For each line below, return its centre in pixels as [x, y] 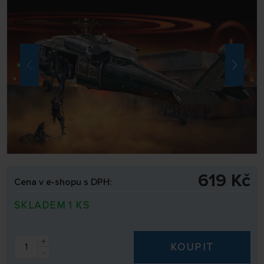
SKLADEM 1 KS [52, 205]
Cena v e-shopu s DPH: [63, 182]
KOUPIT [192, 247]
